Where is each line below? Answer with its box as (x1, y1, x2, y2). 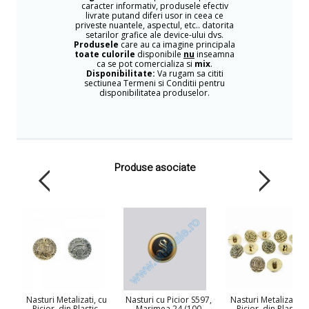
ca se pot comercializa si (97, 58, 195, 70)
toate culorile (74, 48, 135, 60)
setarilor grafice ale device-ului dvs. (86, 29, 223, 41)
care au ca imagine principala (119, 39, 235, 50)
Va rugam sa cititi (154, 68, 223, 79)
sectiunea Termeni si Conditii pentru (84, 77, 225, 89)
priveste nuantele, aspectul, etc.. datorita (75, 19, 234, 31)
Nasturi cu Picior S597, (125, 294, 212, 306)
